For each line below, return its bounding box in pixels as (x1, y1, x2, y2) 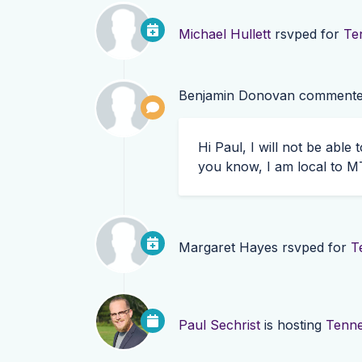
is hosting (260, 317, 326, 334)
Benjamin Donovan (179, 87, 295, 104)
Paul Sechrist (179, 317, 260, 334)
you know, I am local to (198, 158, 347, 175)
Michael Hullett (179, 26, 271, 43)
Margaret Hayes (179, 239, 278, 256)
